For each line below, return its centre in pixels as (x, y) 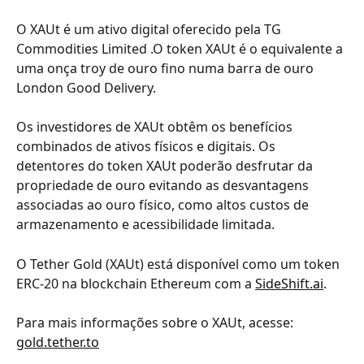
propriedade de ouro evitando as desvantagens (164, 186)
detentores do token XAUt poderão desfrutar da (166, 166)
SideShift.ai (289, 283)
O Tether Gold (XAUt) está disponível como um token (180, 264)
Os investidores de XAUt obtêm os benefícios (156, 127)
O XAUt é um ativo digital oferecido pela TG (150, 29)
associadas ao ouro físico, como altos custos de (164, 205)
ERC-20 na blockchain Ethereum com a (136, 283)
